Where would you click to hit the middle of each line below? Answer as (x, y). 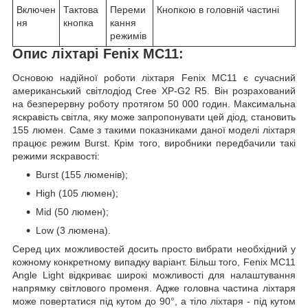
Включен (36, 9)
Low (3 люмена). (73, 231)
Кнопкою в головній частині (218, 9)
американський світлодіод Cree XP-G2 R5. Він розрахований (154, 91)
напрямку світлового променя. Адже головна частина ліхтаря (154, 288)
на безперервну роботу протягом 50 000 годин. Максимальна (154, 104)
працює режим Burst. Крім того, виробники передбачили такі (154, 143)
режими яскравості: (56, 156)
